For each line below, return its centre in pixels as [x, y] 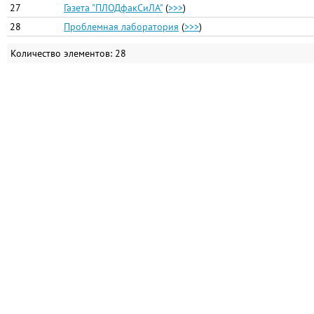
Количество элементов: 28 [68, 53]
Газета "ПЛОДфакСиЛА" [113, 8]
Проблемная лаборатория [121, 27]
